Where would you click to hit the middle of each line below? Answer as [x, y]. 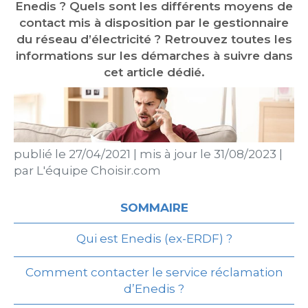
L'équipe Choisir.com [99, 170]
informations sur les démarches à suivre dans [154, 56]
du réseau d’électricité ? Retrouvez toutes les [154, 39]
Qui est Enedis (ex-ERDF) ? [154, 239]
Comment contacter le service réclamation [154, 272]
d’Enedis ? [154, 289]
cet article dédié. [154, 72]
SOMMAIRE [154, 208]
